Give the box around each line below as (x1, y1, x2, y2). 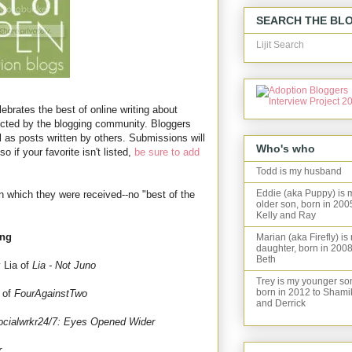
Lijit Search (256, 38, 304, 50)
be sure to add (134, 146, 200, 159)
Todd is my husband (256, 166, 342, 178)
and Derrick (256, 298, 306, 310)
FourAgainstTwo (14, 288, 87, 300)
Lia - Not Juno (32, 259, 96, 272)
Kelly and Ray (256, 210, 316, 222)
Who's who (256, 142, 315, 156)
